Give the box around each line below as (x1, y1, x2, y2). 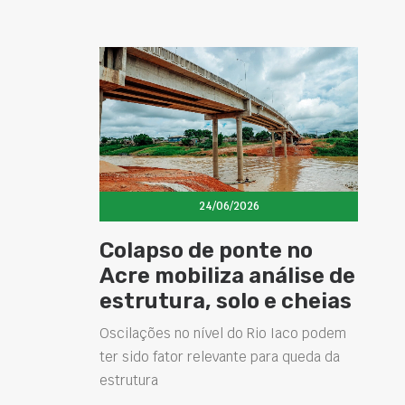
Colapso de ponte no (99, 238, 313, 264)
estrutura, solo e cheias (99, 288, 352, 315)
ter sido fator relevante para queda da (99, 348, 340, 366)
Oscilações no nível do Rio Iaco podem (99, 325, 346, 343)
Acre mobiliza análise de (99, 263, 355, 289)
